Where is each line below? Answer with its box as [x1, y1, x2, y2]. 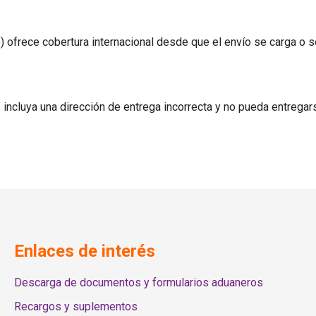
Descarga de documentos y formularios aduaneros [14, 276, 263, 289]
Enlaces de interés [14, 241, 155, 261]
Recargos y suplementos [14, 300, 138, 313]
